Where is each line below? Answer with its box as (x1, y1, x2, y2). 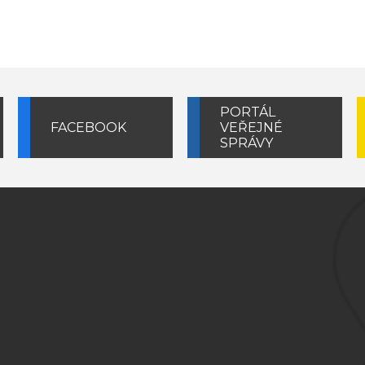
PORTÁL (219, 104, 275, 120)
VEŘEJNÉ (219, 120, 283, 135)
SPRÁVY (219, 135, 273, 151)
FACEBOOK (50, 120, 126, 135)
